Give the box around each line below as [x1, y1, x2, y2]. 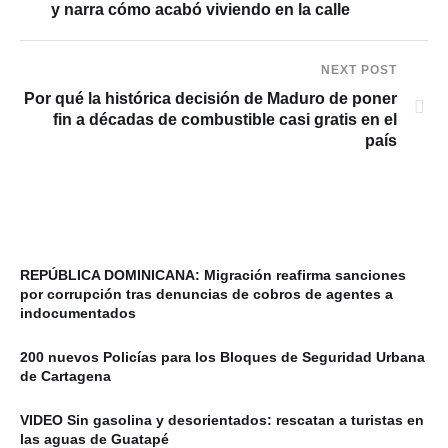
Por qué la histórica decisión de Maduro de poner [24, 89, 397, 107]
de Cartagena [20, 367, 111, 384]
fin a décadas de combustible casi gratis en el [53, 110, 397, 128]
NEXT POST [321, 62, 397, 77]
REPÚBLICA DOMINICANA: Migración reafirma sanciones [20, 266, 406, 283]
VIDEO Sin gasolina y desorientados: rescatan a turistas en [20, 411, 424, 428]
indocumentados [20, 304, 136, 321]
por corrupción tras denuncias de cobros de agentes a [20, 285, 393, 302]
